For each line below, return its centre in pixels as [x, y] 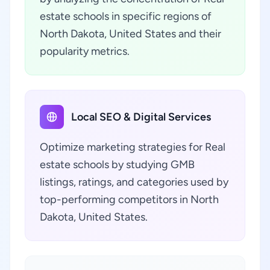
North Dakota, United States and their [130, 34]
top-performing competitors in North [129, 199]
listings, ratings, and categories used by [134, 182]
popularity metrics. [85, 51]
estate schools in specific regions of [126, 16]
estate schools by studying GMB [117, 165]
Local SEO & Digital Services [141, 117]
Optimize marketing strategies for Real [133, 147]
